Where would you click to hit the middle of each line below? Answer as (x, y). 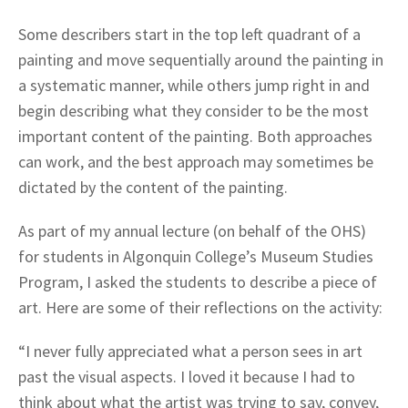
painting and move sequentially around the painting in (201, 59)
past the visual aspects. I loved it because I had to (187, 376)
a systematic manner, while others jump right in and (194, 85)
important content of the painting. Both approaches (195, 136)
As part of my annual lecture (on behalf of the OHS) (192, 230)
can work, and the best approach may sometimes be (196, 161)
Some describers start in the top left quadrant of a (189, 34)
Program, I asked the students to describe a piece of (198, 281)
